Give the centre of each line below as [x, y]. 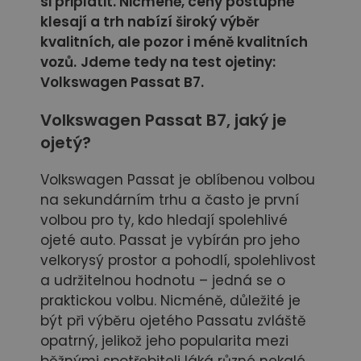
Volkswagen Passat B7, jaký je [164, 120]
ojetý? [66, 143]
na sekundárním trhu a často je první [170, 200]
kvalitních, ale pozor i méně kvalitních [174, 42]
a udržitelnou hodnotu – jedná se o [163, 281]
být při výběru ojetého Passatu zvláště [173, 321]
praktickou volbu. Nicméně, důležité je [170, 301]
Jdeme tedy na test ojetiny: [178, 62]
